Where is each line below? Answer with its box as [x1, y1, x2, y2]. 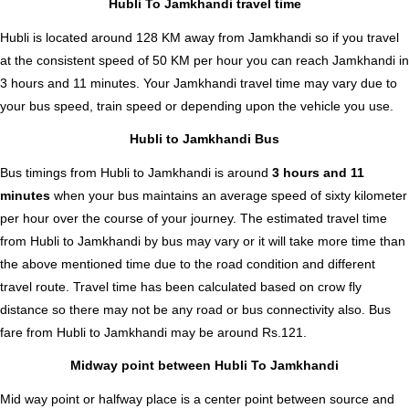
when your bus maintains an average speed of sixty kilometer [54, 187, 407, 203]
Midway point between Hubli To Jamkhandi [70, 358, 339, 373]
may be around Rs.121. [167, 324, 307, 340]
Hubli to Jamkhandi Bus [130, 131, 279, 147]
